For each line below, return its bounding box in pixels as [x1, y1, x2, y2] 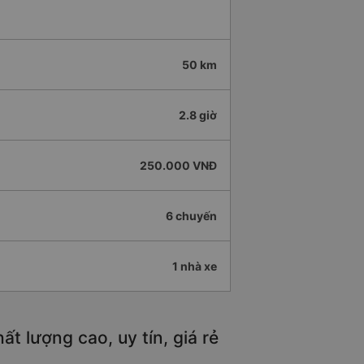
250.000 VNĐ [140, 158, 217, 173]
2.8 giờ [179, 108, 217, 123]
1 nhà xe [172, 259, 217, 274]
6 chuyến [166, 209, 217, 223]
